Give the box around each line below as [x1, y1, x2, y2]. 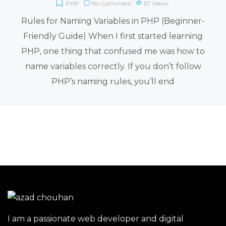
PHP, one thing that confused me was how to [21, 46, 205, 56]
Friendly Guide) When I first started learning [23, 31, 203, 41]
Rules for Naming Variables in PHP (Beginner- [21, 16, 205, 26]
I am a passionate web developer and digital [8, 213, 184, 223]
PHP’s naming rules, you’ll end [51, 76, 175, 86]
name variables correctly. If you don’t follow [25, 61, 201, 71]
